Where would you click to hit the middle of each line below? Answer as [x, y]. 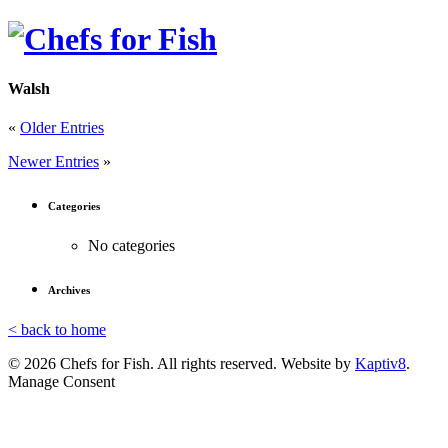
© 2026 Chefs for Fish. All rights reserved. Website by [181, 364]
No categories [131, 246]
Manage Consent [61, 382]
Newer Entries [53, 162]
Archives [69, 290]
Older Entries [62, 128]
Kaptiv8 [380, 364]
